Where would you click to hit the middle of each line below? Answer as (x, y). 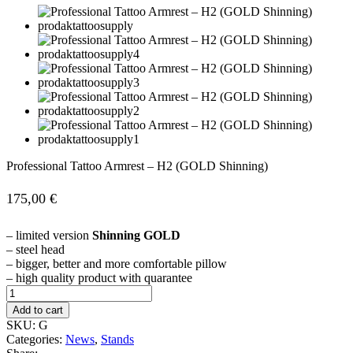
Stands (117, 340)
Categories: (36, 340)
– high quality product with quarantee (99, 278)
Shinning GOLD (136, 236)
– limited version (49, 236)
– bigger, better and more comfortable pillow (117, 264)
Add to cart (38, 310)
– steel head (35, 250)
